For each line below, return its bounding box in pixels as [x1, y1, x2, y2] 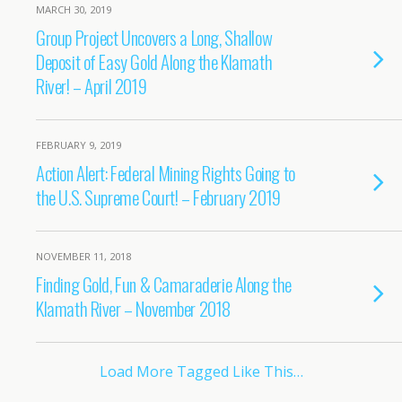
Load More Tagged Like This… [99, 362, 303, 381]
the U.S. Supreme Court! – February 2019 [36, 183, 281, 211]
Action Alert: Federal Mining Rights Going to [36, 159, 295, 187]
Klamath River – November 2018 [36, 294, 231, 322]
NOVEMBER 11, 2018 [36, 249, 131, 263]
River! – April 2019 [36, 72, 147, 100]
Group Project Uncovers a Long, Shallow [36, 23, 273, 51]
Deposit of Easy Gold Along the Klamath [36, 48, 273, 75]
